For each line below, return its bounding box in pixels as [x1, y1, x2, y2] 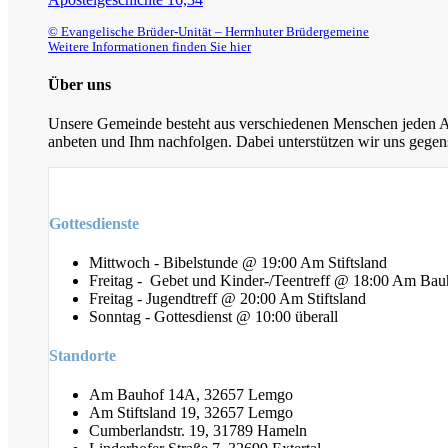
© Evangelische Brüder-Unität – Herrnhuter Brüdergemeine [48, 24, 369, 39]
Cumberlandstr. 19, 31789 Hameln [89, 422, 307, 440]
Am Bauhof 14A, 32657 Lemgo [89, 386, 293, 404]
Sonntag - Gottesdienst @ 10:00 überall [89, 307, 338, 325]
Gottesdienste [49, 214, 139, 232]
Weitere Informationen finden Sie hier [48, 39, 251, 54]
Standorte [49, 347, 116, 365]
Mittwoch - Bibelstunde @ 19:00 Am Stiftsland [89, 253, 387, 271]
